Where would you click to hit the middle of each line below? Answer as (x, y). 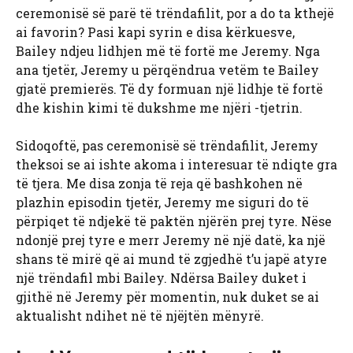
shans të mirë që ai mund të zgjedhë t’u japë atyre (171, 259)
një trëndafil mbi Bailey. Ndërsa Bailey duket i (161, 278)
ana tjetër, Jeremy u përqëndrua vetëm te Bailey (167, 70)
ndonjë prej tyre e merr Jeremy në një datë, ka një (171, 240)
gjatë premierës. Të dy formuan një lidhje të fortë (169, 89)
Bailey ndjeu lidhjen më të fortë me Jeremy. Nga (168, 51)
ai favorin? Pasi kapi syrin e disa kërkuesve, (155, 32)
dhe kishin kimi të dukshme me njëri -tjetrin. (159, 108)
